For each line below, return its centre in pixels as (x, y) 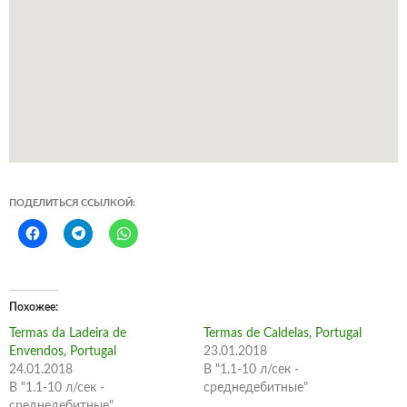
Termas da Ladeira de (68, 334)
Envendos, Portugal (63, 352)
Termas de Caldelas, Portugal (283, 334)
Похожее (32, 308)
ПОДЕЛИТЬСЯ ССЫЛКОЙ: (72, 203)
